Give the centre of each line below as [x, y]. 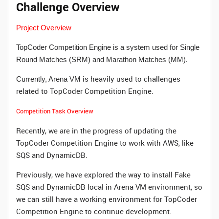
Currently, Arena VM [48, 79]
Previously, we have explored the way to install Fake [103, 175]
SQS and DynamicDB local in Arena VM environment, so [109, 187]
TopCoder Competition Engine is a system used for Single [108, 47]
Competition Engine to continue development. [94, 211]
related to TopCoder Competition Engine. [85, 91]
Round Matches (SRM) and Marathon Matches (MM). [103, 59]
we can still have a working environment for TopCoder [107, 199]
